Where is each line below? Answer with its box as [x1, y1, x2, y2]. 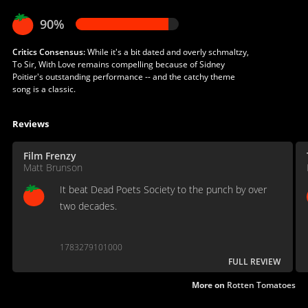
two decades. [59, 199, 117, 212]
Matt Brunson [23, 160, 82, 174]
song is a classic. [12, 82, 76, 95]
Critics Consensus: [12, 45, 85, 58]
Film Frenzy [23, 148, 76, 162]
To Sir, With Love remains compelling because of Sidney [12, 58, 225, 70]
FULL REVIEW [228, 255, 280, 267]
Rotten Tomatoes [227, 278, 296, 291]
